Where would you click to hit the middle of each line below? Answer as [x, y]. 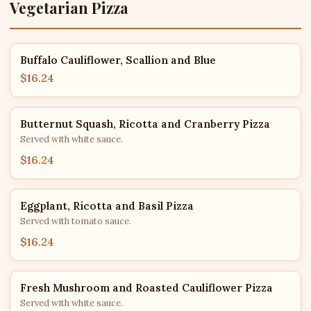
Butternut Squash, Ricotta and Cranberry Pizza [145, 124]
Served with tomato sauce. [76, 221]
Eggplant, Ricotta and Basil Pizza [107, 206]
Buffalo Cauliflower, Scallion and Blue [118, 60]
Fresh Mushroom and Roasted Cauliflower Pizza [146, 288]
